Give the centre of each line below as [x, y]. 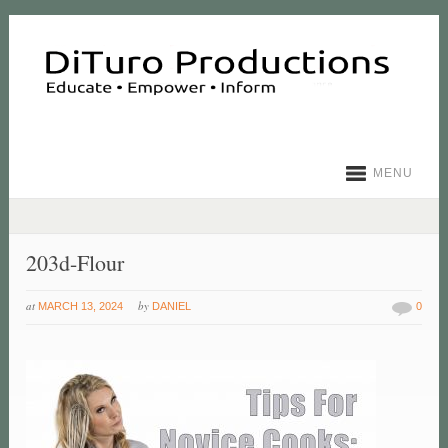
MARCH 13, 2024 [81, 306]
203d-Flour [75, 263]
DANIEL [172, 306]
